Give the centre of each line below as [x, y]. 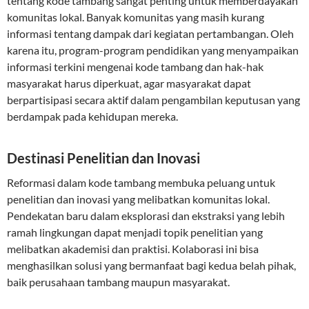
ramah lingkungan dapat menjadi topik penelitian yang [135, 232]
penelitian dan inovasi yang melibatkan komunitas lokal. [138, 199]
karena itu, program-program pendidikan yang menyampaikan [153, 50]
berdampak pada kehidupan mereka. [92, 116]
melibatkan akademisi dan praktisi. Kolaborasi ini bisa [133, 249]
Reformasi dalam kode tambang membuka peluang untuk [141, 182]
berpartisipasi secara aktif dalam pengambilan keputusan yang [153, 100]
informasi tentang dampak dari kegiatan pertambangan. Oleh [150, 33]
